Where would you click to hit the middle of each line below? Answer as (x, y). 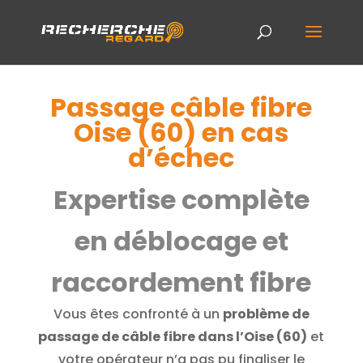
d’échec (181, 158)
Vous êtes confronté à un (138, 314)
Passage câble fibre (181, 107)
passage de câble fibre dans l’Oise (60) (173, 337)
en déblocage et (181, 241)
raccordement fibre (181, 282)
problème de (266, 314)
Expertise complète (181, 200)
